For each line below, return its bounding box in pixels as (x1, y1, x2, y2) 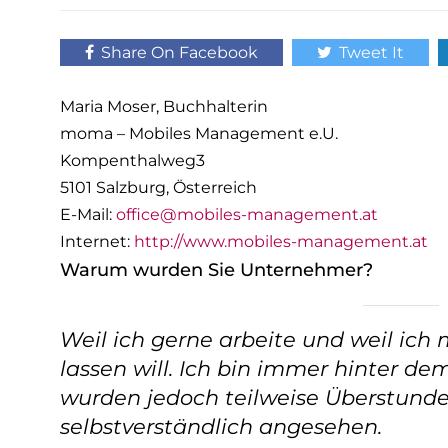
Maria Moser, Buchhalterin (60, 97, 268, 116)
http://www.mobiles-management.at (134, 232, 428, 251)
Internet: (60, 232, 134, 251)
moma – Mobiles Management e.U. (60, 124, 338, 143)
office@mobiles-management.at (116, 205, 378, 224)
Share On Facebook (101, 43, 258, 62)
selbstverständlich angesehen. (60, 414, 382, 439)
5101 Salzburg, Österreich (60, 178, 257, 197)
